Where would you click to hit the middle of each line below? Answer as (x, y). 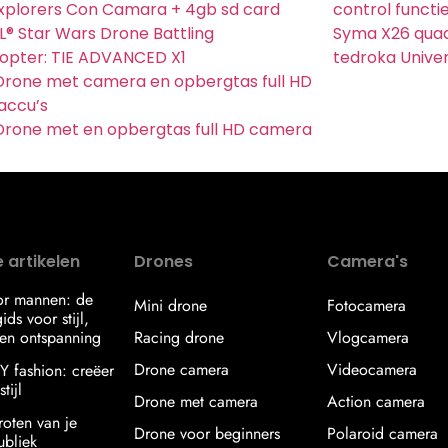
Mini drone (171, 306)
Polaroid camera (383, 434)
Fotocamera (367, 306)
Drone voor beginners (207, 434)
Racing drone (179, 338)
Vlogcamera (368, 338)
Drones (164, 262)
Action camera (376, 402)
